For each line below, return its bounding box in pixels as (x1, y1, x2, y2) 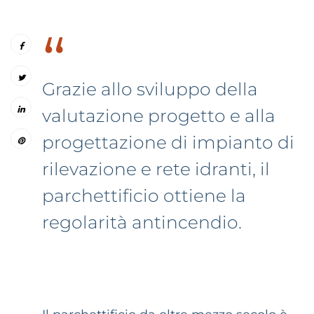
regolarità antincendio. (42, 211, 242, 233)
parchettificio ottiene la (42, 184, 246, 206)
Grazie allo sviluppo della (42, 78, 258, 100)
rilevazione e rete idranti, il (42, 158, 270, 179)
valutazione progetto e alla (42, 104, 275, 126)
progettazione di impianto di (42, 131, 294, 153)
